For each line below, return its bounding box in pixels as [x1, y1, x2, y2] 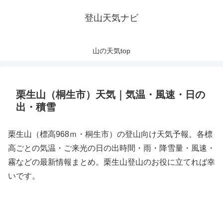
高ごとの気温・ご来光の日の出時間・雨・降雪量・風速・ [8, 144, 215, 152]
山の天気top [93, 47, 130, 55]
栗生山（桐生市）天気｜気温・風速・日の [16, 89, 205, 100]
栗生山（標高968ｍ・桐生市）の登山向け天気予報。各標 [8, 130, 213, 138]
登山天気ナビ [85, 13, 138, 23]
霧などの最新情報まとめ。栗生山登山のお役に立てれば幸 [8, 158, 215, 166]
